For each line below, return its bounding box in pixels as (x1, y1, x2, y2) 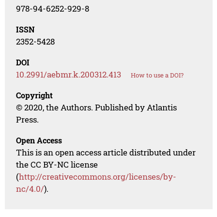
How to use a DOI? (131, 71, 184, 80)
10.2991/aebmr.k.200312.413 (16, 69, 122, 80)
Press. (16, 114, 39, 125)
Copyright (16, 90, 53, 101)
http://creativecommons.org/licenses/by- (19, 171, 177, 183)
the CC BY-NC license (16, 159, 98, 170)
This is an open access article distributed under (16, 147, 196, 158)
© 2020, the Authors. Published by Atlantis (16, 102, 177, 113)
